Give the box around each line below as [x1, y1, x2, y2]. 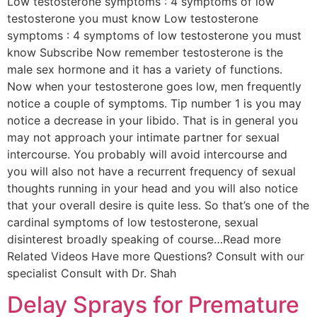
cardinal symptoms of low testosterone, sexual [7, 214, 258, 229]
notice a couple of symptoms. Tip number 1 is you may [7, 96, 301, 110]
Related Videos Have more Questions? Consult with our [7, 248, 304, 263]
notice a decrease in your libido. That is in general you [7, 113, 298, 127]
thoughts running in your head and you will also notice [7, 180, 298, 195]
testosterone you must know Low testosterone [7, 11, 258, 25]
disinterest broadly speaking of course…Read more [7, 231, 281, 246]
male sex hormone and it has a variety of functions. [7, 62, 282, 76]
